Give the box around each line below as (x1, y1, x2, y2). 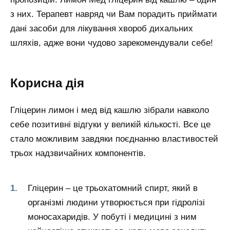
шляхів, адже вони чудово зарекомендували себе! (10, 38, 213, 48)
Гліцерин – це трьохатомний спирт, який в (28, 183, 198, 194)
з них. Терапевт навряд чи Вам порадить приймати (10, 9, 217, 20)
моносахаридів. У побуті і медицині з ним (28, 212, 197, 222)
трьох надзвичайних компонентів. (10, 148, 146, 158)
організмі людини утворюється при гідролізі (28, 198, 205, 208)
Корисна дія (10, 76, 84, 90)
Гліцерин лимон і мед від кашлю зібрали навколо (10, 105, 209, 115)
